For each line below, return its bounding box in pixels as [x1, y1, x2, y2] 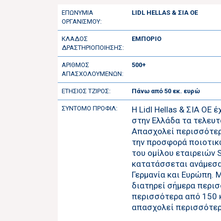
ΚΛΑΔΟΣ [62, 35, 88, 42]
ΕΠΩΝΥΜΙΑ [62, 8, 93, 16]
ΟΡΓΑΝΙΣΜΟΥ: [62, 17, 102, 25]
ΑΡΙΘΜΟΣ [62, 61, 89, 69]
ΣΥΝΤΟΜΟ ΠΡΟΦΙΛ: [62, 104, 117, 112]
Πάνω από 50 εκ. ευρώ [132, 87, 200, 95]
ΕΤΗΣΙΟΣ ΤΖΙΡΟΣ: [62, 87, 110, 95]
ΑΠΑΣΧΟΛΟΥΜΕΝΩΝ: [62, 70, 123, 77]
